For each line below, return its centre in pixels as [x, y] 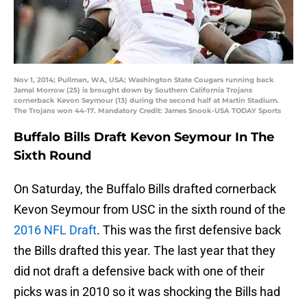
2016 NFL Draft [55, 230]
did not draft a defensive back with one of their [139, 271]
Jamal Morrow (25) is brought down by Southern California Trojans [133, 90]
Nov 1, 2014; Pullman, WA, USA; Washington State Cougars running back [144, 80]
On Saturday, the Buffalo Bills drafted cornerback [145, 189]
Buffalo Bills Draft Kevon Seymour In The [144, 137]
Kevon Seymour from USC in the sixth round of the [150, 210]
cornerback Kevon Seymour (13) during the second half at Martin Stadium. [146, 101]
